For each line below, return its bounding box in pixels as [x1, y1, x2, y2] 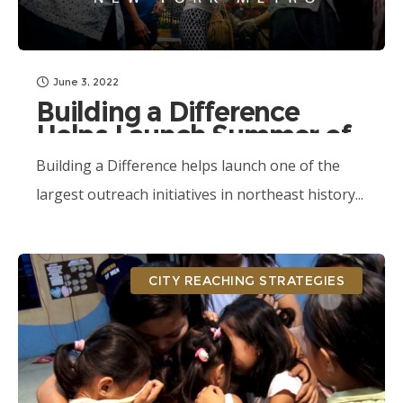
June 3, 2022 [53, 76, 119, 88]
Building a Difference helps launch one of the [36, 156, 340, 175]
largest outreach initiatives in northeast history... [36, 184, 363, 204]
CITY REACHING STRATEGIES [148, 273, 345, 289]
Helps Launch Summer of [36, 119, 351, 152]
